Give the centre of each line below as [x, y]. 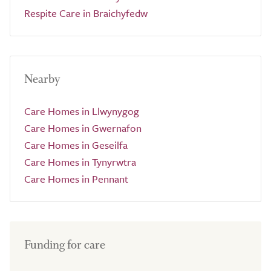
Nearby [42, 79]
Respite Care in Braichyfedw [86, 13]
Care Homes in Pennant [76, 179]
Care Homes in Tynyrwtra [80, 162]
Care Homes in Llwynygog [82, 111]
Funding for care [65, 245]
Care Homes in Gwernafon [83, 128]
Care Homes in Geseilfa [76, 145]
